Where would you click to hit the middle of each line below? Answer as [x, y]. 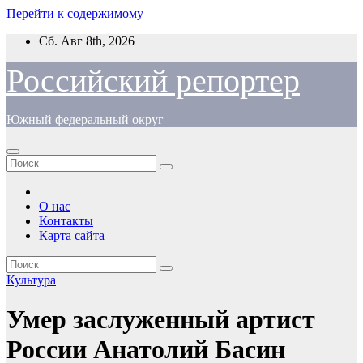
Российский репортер [153, 81]
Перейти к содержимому [75, 13]
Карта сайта [72, 235]
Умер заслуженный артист [161, 320]
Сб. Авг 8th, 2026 [87, 41]
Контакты [66, 221]
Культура [31, 280]
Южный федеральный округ [85, 120]
